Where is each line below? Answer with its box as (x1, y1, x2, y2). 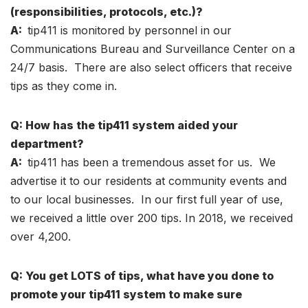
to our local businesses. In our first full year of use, (10, 192, 283, 206)
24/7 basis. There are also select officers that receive (10, 60, 292, 74)
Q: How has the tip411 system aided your (10, 118, 238, 132)
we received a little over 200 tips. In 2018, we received (10, 210, 293, 225)
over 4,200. (10, 229, 71, 243)
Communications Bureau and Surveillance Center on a (10, 41, 295, 56)
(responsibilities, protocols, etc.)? (10, 4, 203, 19)
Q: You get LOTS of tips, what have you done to (10, 268, 274, 283)
